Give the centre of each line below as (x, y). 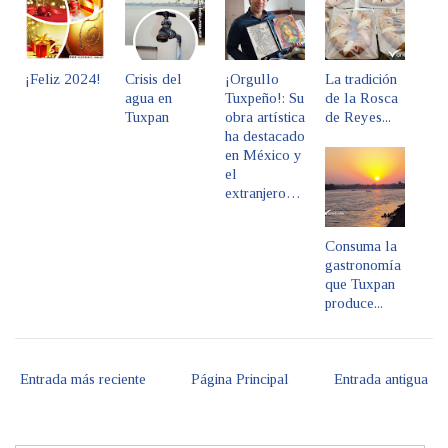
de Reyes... (358, 116)
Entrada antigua (381, 378)
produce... (354, 302)
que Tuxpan (360, 283)
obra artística (265, 116)
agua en (148, 97)
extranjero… (263, 192)
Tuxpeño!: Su (264, 97)
